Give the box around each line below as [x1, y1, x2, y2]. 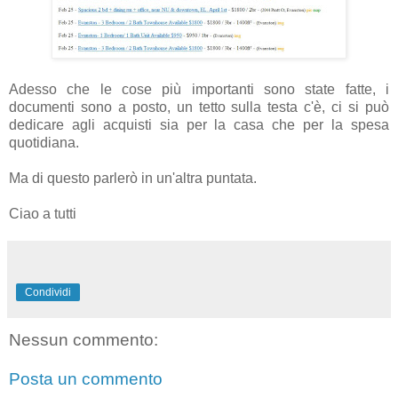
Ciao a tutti [9, 206, 76, 222]
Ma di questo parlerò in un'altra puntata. [9, 171, 257, 187]
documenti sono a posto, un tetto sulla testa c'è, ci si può [9, 99, 389, 115]
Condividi [25, 286, 71, 299]
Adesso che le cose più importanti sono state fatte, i [9, 82, 389, 98]
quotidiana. [9, 135, 79, 151]
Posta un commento [9, 370, 163, 389]
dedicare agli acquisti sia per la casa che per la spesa [9, 117, 389, 133]
